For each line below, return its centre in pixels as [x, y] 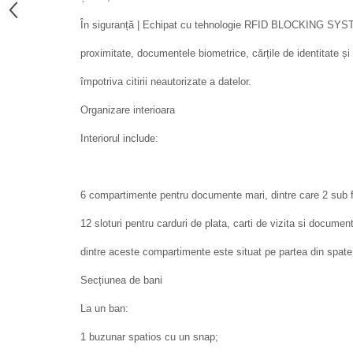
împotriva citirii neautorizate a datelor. [166, 81]
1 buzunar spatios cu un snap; [149, 336]
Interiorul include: [119, 138]
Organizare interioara [128, 110]
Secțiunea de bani [121, 280]
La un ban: [104, 308]
